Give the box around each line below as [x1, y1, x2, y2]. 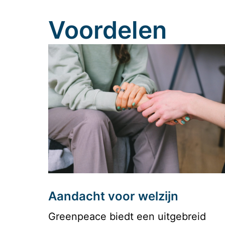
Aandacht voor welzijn [48, 189, 178, 204]
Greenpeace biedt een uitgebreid [48, 210, 206, 223]
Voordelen [48, 15, 167, 45]
